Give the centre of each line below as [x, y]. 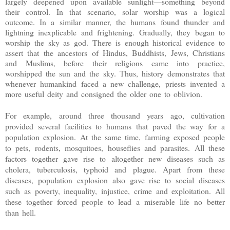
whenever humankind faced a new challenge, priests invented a [115, 84]
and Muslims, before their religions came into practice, [115, 63]
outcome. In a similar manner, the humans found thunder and [115, 22]
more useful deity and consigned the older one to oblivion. [106, 94]
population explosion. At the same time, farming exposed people [115, 137]
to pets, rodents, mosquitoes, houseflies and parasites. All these [115, 148]
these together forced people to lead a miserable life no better [115, 202]
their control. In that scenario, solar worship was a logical [115, 12]
